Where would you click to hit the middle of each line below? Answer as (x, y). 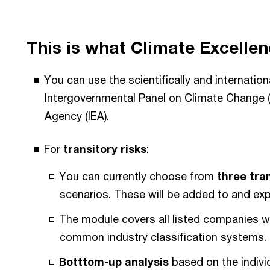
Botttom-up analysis (114, 262)
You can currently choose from (138, 176)
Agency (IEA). (77, 116)
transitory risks (105, 149)
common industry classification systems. (163, 237)
